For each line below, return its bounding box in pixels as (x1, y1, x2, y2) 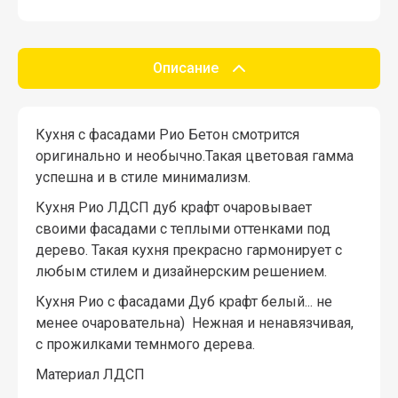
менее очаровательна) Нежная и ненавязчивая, (36, 314, 354, 331)
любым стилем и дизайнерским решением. (36, 262, 327, 280)
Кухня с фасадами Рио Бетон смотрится (36, 125, 299, 143)
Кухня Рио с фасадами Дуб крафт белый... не (36, 292, 332, 310)
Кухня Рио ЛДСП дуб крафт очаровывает (36, 198, 312, 216)
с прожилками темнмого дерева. (36, 335, 255, 353)
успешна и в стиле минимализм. (36, 168, 251, 186)
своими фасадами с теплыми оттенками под (36, 219, 330, 237)
